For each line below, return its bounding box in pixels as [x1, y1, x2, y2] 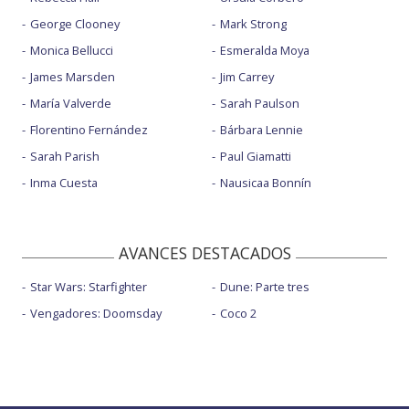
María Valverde [30, 94, 111, 111]
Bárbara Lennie [219, 121, 303, 138]
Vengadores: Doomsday [30, 304, 162, 321]
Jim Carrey [219, 68, 274, 85]
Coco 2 [219, 304, 257, 321]
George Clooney [30, 15, 120, 32]
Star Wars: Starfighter [30, 278, 147, 295]
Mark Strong [219, 15, 287, 32]
